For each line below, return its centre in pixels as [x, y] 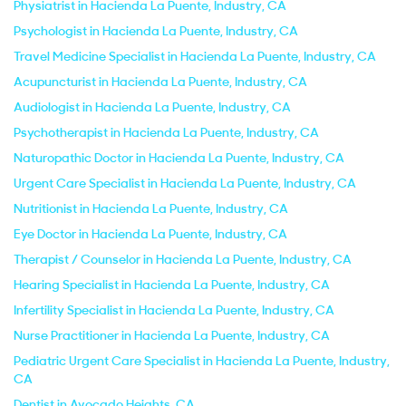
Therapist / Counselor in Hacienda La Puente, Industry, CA [183, 259]
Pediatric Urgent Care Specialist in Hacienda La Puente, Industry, [202, 361]
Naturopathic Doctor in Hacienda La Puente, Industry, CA [179, 158]
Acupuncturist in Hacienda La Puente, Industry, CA [160, 82]
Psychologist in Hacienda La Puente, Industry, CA [156, 31]
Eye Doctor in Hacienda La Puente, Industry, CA [150, 234]
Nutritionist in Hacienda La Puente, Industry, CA [151, 208]
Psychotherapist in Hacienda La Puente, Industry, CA [166, 132]
